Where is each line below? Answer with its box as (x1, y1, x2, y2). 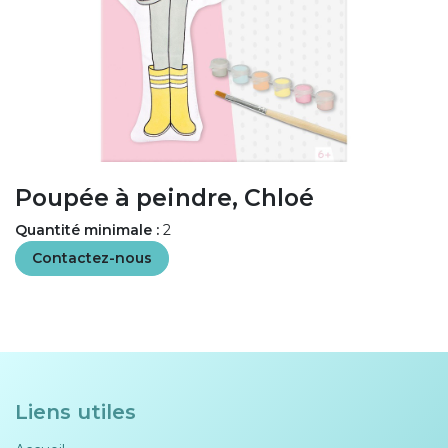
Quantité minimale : (15, 221, 159, 239)
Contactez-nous (32, 249, 152, 267)
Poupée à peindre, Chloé (15, 183, 314, 212)
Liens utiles (15, 399, 136, 424)
